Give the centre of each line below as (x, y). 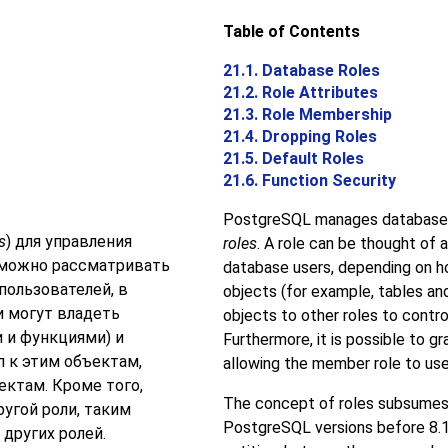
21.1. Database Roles (301, 71)
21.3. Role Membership (307, 115)
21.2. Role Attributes (300, 93)
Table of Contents (291, 32)
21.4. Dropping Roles (299, 137)
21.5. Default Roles (293, 159)
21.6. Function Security (309, 181)
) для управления (69, 242)
